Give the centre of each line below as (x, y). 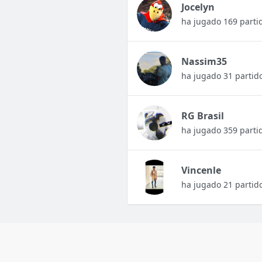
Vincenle (201, 170)
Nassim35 (204, 62)
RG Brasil (202, 116)
